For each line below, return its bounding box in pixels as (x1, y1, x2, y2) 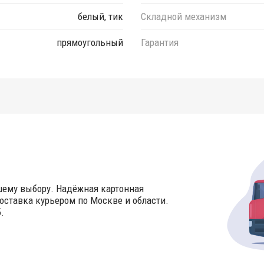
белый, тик (78, 10, 123, 22)
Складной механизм (141, 10, 226, 22)
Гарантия (141, 36, 179, 48)
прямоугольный (57, 36, 123, 48)
